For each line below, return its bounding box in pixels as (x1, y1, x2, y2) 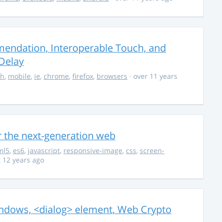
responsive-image (63, 145, 122, 155)
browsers (97, 71, 127, 81)
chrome (44, 71, 69, 81)
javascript (28, 145, 60, 155)
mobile (8, 71, 31, 81)
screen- (140, 145, 165, 155)
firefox (72, 71, 93, 81)
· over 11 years (127, 71, 177, 81)
